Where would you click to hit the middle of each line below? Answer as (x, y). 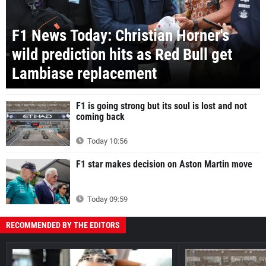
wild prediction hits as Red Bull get (122, 55)
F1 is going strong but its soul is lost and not (161, 106)
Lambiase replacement (84, 74)
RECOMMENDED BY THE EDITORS (63, 225)
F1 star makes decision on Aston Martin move (164, 164)
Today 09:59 (107, 199)
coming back (100, 117)
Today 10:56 (107, 141)
